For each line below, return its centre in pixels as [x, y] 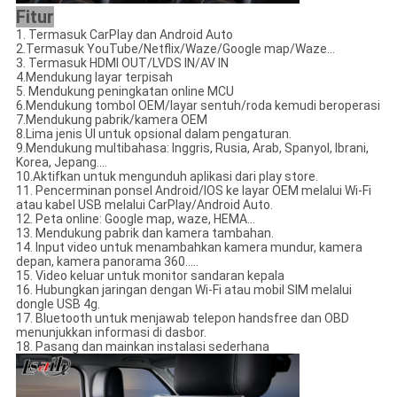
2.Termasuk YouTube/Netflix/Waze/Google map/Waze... [175, 49]
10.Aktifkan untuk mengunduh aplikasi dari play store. [167, 177]
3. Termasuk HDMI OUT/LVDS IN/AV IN [122, 63]
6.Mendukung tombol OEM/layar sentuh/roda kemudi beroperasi [198, 106]
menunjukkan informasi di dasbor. [111, 333]
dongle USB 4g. [58, 304]
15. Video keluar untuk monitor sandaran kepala [150, 276]
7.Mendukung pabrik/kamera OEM [111, 120]
